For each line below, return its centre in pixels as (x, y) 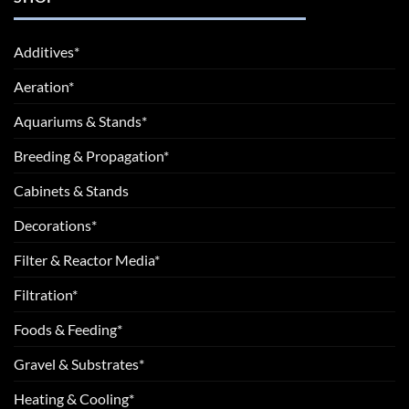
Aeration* (44, 87)
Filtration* (46, 295)
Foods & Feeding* (68, 330)
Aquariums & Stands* (80, 121)
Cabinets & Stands (71, 191)
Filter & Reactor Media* (87, 260)
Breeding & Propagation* (91, 156)
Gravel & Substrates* (79, 364)
